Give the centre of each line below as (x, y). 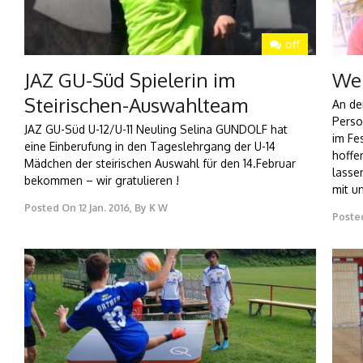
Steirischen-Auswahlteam (136, 105)
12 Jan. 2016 (104, 208)
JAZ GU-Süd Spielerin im (130, 80)
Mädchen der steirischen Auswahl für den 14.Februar (160, 164)
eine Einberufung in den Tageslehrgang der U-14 (150, 147)
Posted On (50, 208)
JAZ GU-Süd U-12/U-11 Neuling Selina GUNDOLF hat (156, 130)
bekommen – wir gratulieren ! (102, 181)
